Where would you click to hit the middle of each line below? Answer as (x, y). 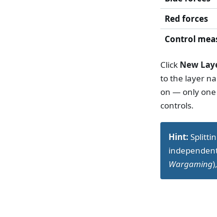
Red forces (186, 18)
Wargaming (191, 164)
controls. (177, 106)
